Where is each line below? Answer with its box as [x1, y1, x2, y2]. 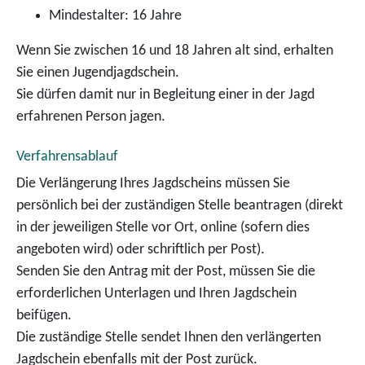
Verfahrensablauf [16, 149, 118, 165]
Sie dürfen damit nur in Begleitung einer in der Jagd [16, 87, 314, 103]
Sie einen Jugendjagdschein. [16, 65, 179, 81]
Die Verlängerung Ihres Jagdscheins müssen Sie [16, 176, 290, 191]
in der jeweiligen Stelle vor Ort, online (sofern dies [16, 220, 310, 235]
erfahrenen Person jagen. [16, 109, 165, 125]
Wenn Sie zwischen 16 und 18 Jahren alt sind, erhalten [16, 43, 333, 59]
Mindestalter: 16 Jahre [49, 8, 182, 24]
